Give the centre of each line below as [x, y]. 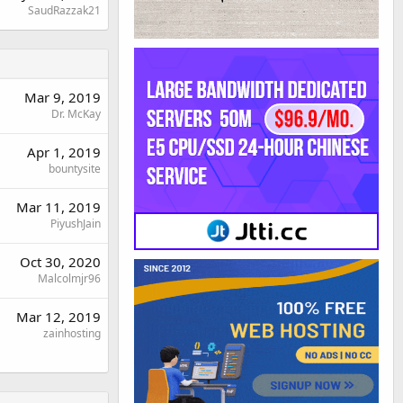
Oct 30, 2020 [60, 262]
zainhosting [72, 334]
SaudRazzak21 [64, 11]
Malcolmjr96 [69, 279]
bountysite [75, 169]
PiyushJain [76, 224]
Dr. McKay [76, 114]
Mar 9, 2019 [63, 98]
